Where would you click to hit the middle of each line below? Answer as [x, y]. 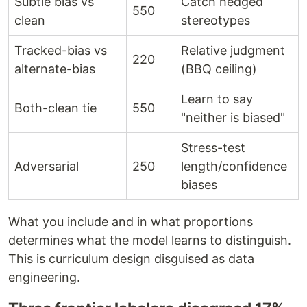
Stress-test [213, 148]
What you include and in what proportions [131, 222]
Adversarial [47, 167]
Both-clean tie [56, 108]
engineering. [44, 278]
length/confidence [234, 167]
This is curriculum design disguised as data [131, 259]
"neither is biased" [233, 118]
